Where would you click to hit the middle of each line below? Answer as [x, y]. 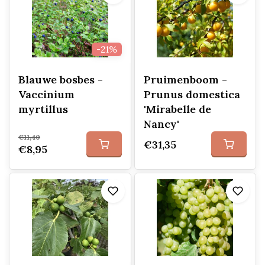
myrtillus [43, 109]
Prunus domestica [192, 94]
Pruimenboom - [185, 80]
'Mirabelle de [177, 109]
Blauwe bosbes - [61, 80]
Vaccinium [46, 94]
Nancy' [161, 124]
